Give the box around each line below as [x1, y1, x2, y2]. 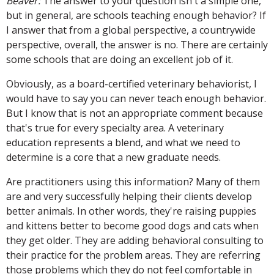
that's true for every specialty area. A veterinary [6, 120, 224, 135]
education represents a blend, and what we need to [6, 135, 240, 149]
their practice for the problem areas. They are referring [6, 248, 261, 262]
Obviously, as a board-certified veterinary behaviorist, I [6, 76, 257, 91]
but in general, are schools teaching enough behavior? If [6, 8, 266, 22]
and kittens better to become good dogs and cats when [6, 218, 259, 232]
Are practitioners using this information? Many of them [6, 174, 260, 188]
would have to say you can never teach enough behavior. [6, 91, 266, 105]
